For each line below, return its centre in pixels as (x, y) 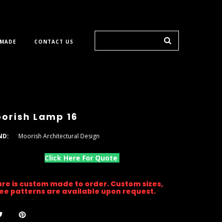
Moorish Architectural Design (59, 136)
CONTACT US (54, 42)
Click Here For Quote (82, 158)
